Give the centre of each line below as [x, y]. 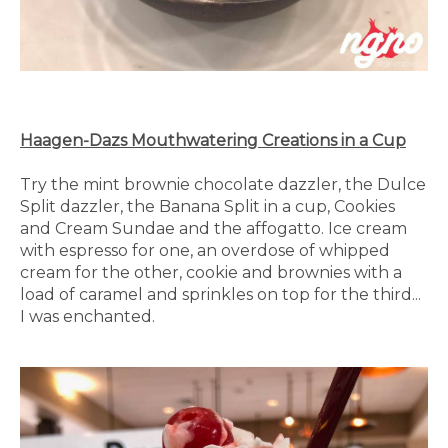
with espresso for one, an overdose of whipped [205, 251]
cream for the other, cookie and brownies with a [211, 273]
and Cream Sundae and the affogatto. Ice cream [213, 229]
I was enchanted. [87, 317]
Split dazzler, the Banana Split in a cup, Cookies [207, 207]
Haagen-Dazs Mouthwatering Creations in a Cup [213, 141]
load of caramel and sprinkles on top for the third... [220, 295]
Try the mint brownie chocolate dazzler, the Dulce [223, 185]
